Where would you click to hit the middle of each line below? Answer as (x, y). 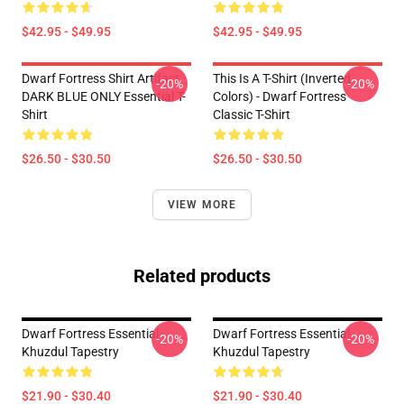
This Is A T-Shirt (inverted (282, 78)
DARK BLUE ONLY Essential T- (104, 96)
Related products (202, 276)
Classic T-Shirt (252, 115)
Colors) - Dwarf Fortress (280, 96)
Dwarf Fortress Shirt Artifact (101, 78)
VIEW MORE (202, 205)
